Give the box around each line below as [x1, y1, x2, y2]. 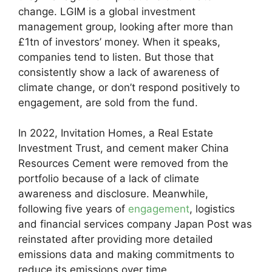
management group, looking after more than [18, 20, 233, 33]
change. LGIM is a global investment [18, 5, 195, 18]
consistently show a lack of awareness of [18, 66, 219, 78]
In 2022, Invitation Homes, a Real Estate [18, 127, 213, 139]
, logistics [189, 203, 235, 215]
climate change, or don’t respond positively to [18, 81, 240, 93]
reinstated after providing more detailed [18, 233, 213, 245]
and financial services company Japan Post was [18, 218, 252, 230]
